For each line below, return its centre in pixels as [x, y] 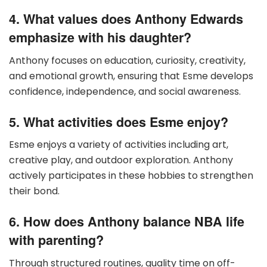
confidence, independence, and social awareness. [125, 91]
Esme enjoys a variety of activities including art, [119, 145]
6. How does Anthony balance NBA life [127, 221]
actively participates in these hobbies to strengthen [131, 176]
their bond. [34, 191]
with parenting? [56, 240]
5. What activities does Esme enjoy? [119, 122]
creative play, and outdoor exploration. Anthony [121, 160]
